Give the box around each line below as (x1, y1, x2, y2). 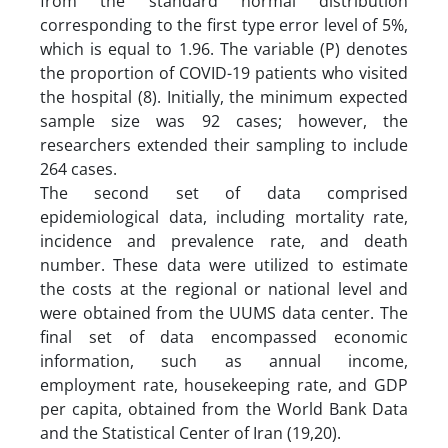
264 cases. (40, 157, 117, 180)
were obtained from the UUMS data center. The (40, 301, 408, 324)
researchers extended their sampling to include (40, 133, 408, 156)
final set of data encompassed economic (40, 325, 408, 348)
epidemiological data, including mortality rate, (40, 205, 408, 228)
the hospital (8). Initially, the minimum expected (40, 85, 408, 108)
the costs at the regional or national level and (40, 277, 408, 300)
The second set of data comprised (40, 181, 408, 204)
